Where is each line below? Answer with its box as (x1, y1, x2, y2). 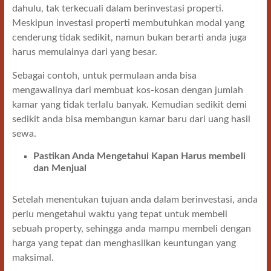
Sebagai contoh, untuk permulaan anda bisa (11, 71, 197, 80)
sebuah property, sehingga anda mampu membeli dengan (11, 224, 251, 233)
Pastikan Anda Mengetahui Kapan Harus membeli (33, 151, 246, 161)
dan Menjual (33, 163, 87, 173)
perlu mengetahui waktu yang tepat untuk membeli (11, 209, 227, 219)
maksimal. (11, 253, 54, 263)
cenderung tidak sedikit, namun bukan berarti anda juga (11, 33, 247, 42)
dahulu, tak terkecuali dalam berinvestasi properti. (11, 4, 224, 13)
